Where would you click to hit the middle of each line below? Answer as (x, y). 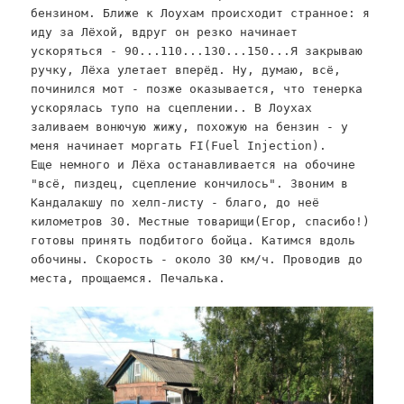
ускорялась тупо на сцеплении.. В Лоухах (172, 108)
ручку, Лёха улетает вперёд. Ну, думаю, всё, (186, 70)
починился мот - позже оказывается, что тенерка (197, 89)
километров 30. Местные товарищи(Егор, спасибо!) (201, 222)
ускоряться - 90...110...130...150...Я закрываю (197, 51)
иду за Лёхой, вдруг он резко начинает (165, 32)
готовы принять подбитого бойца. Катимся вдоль (193, 241)
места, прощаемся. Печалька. (129, 279)
